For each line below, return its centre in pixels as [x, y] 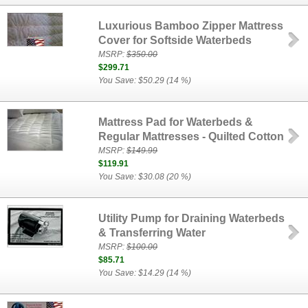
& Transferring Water [152, 233]
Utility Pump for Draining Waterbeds [192, 218]
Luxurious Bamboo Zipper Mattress [191, 26]
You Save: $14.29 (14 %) [145, 273]
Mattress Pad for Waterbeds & [176, 122]
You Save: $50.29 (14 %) [145, 80]
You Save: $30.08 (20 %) [145, 177]
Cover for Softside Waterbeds [175, 40]
